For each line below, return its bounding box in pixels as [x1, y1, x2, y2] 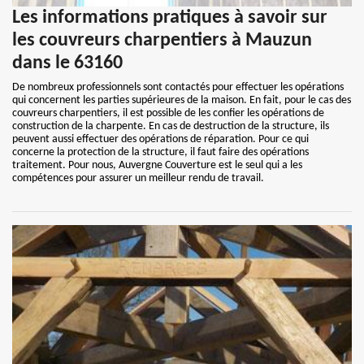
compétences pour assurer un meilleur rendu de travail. [12, 172, 264, 184]
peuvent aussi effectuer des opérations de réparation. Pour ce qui [12, 133, 309, 145]
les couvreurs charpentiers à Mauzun [12, 31, 312, 50]
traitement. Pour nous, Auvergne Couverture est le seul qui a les [12, 159, 302, 171]
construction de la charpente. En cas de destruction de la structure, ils [12, 120, 329, 132]
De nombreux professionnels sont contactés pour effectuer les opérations [12, 81, 344, 93]
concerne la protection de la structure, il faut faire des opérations [12, 146, 309, 158]
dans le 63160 [12, 54, 123, 73]
